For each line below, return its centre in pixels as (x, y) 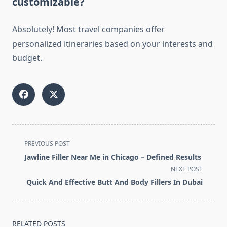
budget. (27, 58)
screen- (26, 179)
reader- (26, 191)
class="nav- (33, 155)
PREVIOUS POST (47, 144)
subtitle (26, 167)
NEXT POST (187, 169)
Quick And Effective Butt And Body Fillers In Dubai (115, 182)
